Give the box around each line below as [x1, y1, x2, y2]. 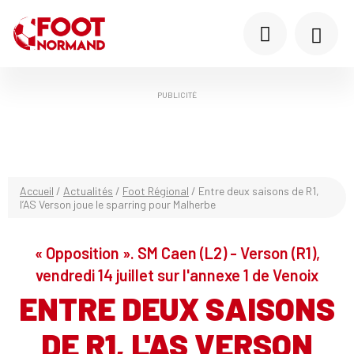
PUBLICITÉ [157, 90, 197, 100]
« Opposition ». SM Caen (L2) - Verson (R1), [34, 243, 320, 262]
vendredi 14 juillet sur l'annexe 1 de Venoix [36, 265, 318, 284]
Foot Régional [122, 184, 189, 198]
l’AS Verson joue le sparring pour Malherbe [20, 198, 216, 211]
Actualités [63, 184, 113, 198]
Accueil [20, 184, 54, 198]
